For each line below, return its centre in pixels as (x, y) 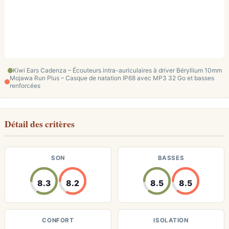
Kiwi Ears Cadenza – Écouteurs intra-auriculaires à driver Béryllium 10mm (117, 70)
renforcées (25, 86)
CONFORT (58, 220)
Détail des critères (40, 124)
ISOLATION (171, 220)
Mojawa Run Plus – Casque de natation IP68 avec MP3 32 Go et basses (112, 78)
